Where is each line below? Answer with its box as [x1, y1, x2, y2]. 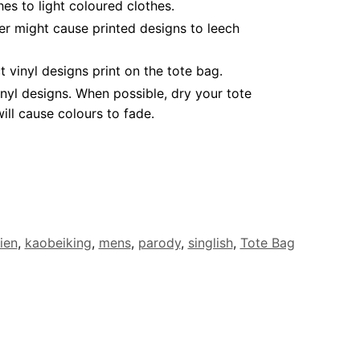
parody [137, 235, 181, 252]
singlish [187, 235, 233, 252]
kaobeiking [24, 235, 92, 252]
